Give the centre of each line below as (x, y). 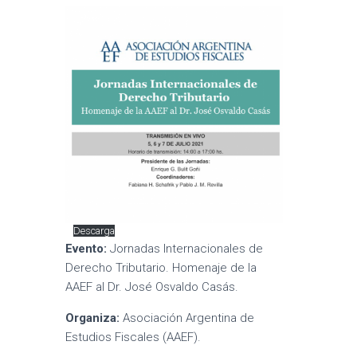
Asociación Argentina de (187, 318)
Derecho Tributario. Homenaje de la (161, 268)
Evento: (86, 249)
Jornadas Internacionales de (185, 249)
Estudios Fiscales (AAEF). (133, 337)
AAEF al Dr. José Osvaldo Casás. (152, 287)
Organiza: (93, 318)
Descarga (94, 231)
